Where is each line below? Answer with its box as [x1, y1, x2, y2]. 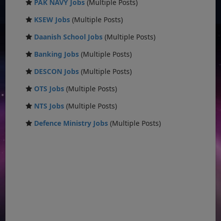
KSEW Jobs [34, 14, 71, 24]
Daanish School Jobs [34, 32, 103, 41]
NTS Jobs [34, 101, 65, 110]
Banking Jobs [34, 49, 79, 59]
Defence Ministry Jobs [34, 118, 109, 128]
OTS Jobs [34, 83, 65, 93]
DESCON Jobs [34, 66, 79, 76]
